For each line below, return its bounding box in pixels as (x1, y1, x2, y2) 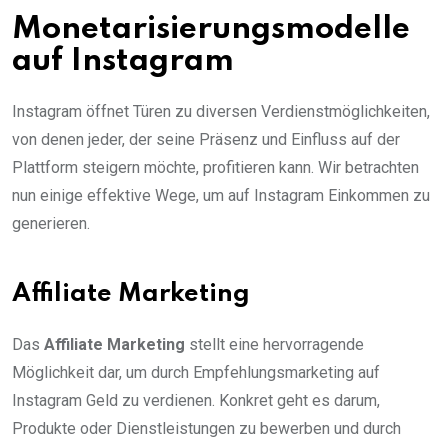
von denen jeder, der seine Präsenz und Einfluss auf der (12, 129, 400, 149)
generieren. (12, 213, 90, 233)
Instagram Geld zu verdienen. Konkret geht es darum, (12, 390, 380, 410)
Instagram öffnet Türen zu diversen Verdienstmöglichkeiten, (12, 101, 430, 121)
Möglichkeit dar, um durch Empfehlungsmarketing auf (12, 362, 380, 382)
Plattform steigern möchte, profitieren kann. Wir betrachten (12, 157, 419, 177)
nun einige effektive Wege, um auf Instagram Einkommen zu (12, 185, 430, 205)
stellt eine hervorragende (185, 334, 364, 354)
